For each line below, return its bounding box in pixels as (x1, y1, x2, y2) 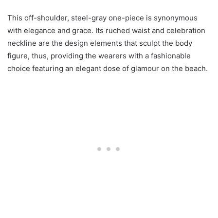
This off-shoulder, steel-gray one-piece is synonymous (7, 13, 198, 23)
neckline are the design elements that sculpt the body (7, 38, 192, 48)
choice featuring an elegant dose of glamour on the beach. (7, 64, 208, 73)
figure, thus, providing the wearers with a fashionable (7, 51, 191, 61)
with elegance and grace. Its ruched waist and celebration (7, 26, 205, 36)
